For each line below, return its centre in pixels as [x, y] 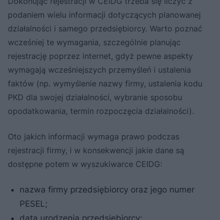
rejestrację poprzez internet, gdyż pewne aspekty [100, 56]
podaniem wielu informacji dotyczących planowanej [104, 14]
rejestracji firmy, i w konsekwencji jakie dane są [96, 150]
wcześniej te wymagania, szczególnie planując [94, 42]
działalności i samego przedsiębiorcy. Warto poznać [105, 28]
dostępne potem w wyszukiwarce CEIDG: [85, 164]
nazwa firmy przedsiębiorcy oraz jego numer [107, 189]
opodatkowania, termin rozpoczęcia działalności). [101, 111]
